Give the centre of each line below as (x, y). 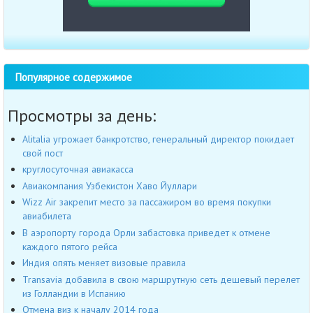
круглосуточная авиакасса (78, 169)
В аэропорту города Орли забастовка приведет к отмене (146, 232)
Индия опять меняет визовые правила (104, 263)
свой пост (43, 153)
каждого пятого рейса (70, 246)
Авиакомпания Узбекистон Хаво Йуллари (110, 185)
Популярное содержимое (73, 77)
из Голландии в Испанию (74, 293)
